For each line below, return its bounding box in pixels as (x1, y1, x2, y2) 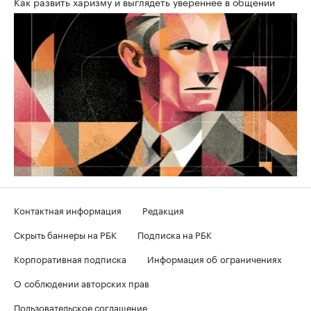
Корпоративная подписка (14, 251, 126, 266)
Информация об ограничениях (147, 251, 282, 266)
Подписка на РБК (137, 227, 212, 242)
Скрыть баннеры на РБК (14, 227, 117, 242)
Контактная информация (14, 203, 121, 217)
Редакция (142, 203, 184, 217)
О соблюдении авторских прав (14, 276, 149, 290)
